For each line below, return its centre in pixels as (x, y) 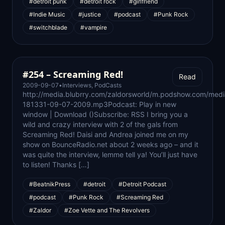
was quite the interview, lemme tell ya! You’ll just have (110, 154)
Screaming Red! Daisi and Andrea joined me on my (105, 134)
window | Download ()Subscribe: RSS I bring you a (105, 114)
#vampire (94, 27)
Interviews (77, 85)
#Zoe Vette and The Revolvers (107, 210)
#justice (90, 14)
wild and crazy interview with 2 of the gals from (100, 124)
